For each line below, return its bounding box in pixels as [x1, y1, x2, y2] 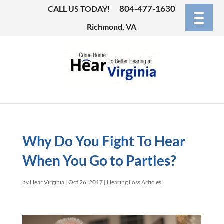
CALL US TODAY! [48, 4, 111, 13]
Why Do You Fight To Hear [22, 132, 185, 149]
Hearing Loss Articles [106, 178, 161, 186]
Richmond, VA [87, 22, 137, 31]
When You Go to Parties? [22, 152, 176, 169]
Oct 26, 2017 [68, 178, 103, 186]
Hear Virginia [29, 178, 64, 186]
